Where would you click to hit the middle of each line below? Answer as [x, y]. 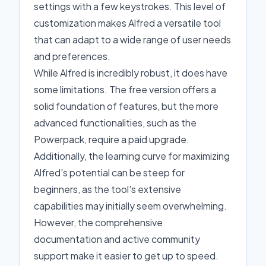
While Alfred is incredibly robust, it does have [131, 73]
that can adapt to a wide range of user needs [132, 39]
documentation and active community [117, 239]
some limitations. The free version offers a [125, 89]
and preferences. [72, 56]
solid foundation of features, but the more [126, 106]
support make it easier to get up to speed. [126, 256]
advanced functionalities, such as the [115, 123]
